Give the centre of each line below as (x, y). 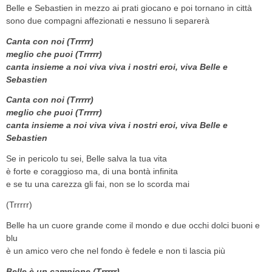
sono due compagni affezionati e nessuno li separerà (108, 20)
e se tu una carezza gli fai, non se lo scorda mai (98, 184)
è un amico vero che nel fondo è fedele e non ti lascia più (116, 251)
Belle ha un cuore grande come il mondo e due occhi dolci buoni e (133, 226)
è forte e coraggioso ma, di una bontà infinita (92, 172)
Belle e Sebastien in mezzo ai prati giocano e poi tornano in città (129, 8)
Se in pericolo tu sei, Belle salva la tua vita (87, 159)
